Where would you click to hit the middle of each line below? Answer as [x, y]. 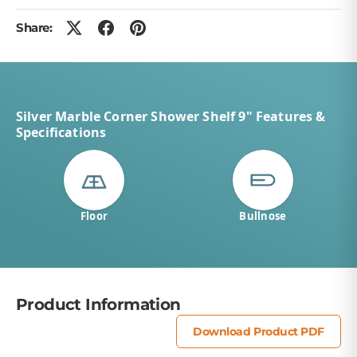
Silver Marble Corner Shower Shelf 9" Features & [171, 116]
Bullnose [263, 216]
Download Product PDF [259, 332]
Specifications [61, 132]
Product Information [98, 305]
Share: [34, 28]
